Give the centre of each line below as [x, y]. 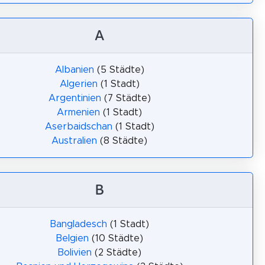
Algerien [78, 84]
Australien [74, 141]
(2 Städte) [117, 253]
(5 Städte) [119, 70]
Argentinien [75, 98]
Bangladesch [78, 224]
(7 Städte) [126, 98]
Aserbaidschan [78, 127]
